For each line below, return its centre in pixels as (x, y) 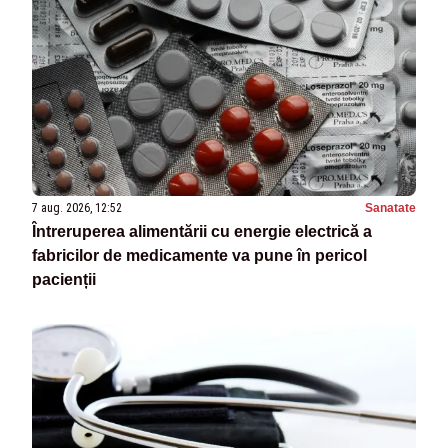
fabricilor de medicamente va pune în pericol (199, 256)
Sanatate (390, 208)
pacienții (64, 280)
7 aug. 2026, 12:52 (77, 208)
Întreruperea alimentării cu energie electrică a (202, 232)
